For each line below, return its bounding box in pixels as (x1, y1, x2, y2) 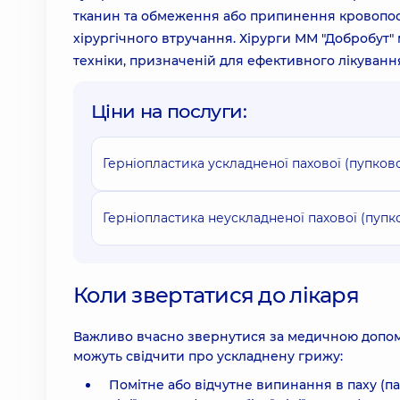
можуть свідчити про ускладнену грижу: (73, 348, 343, 364)
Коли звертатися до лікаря (73, 282, 359, 308)
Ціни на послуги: (91, 100, 246, 122)
